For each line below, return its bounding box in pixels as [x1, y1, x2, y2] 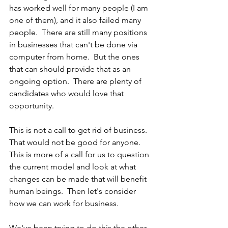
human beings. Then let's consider [9, 186, 138, 196]
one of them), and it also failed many [9, 15, 143, 25]
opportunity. [9, 101, 54, 110]
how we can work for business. [9, 198, 123, 208]
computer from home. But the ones [9, 52, 141, 62]
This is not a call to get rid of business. [9, 125, 151, 135]
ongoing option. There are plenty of [9, 76, 144, 86]
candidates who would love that [9, 89, 126, 98]
